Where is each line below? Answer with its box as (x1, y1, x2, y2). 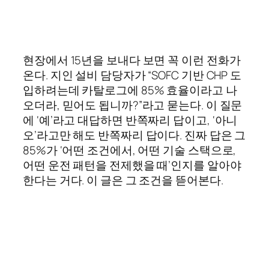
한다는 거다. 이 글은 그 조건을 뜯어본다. (23, 172, 223, 189)
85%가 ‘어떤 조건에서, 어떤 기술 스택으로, (23, 142, 237, 159)
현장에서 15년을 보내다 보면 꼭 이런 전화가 (23, 52, 241, 68)
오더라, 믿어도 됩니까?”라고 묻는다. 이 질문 (23, 97, 243, 113)
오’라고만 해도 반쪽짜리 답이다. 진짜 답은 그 (23, 127, 246, 144)
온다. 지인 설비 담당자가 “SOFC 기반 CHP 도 (23, 67, 242, 83)
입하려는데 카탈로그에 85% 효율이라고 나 (23, 82, 237, 98)
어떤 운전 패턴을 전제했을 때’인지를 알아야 (23, 157, 241, 174)
